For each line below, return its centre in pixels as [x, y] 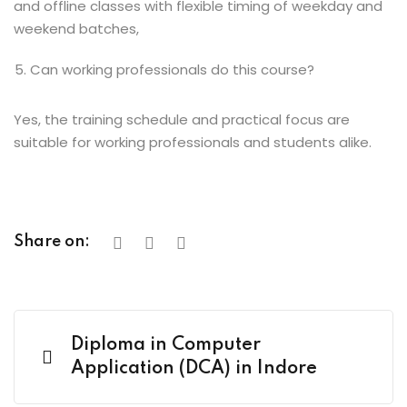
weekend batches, [76, 29]
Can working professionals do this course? [174, 69]
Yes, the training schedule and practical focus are [182, 119]
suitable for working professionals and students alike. [193, 142]
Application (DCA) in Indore [194, 369]
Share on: [52, 242]
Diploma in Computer [166, 345]
